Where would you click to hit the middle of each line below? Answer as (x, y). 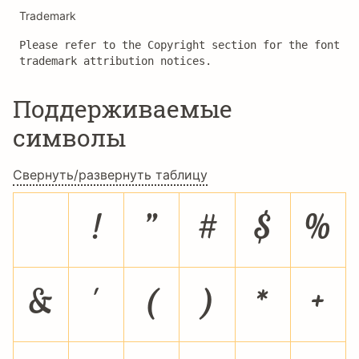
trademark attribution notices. (115, 61)
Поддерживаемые (123, 109)
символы (69, 137)
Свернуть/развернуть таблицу (110, 175)
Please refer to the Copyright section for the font (179, 45)
